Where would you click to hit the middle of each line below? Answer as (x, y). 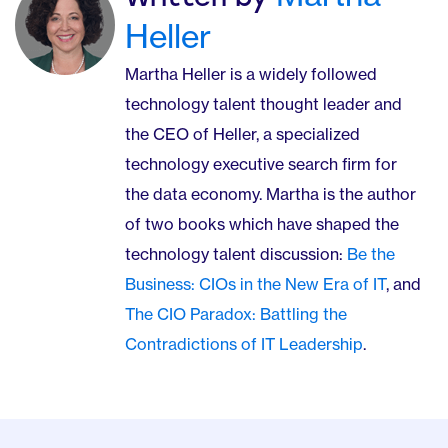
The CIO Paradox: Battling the (236, 314)
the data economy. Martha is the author (270, 194)
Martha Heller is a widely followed (251, 74)
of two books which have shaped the (262, 224)
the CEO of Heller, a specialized (242, 134)
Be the (371, 254)
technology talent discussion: (236, 254)
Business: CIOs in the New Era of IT (255, 284)
